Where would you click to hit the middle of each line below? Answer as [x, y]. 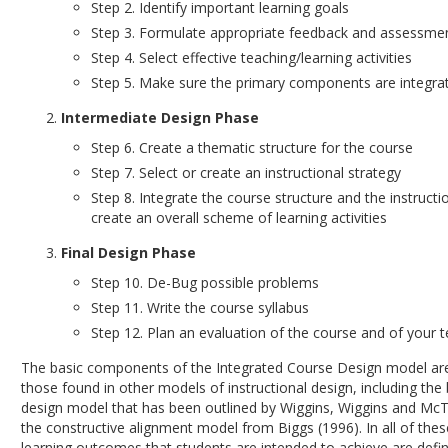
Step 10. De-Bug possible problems [205, 282]
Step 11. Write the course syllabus [200, 307]
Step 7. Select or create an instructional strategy [246, 172]
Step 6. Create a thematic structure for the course [252, 147]
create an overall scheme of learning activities [239, 217]
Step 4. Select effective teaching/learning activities [252, 57]
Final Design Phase [129, 252]
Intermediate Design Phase [160, 117]
